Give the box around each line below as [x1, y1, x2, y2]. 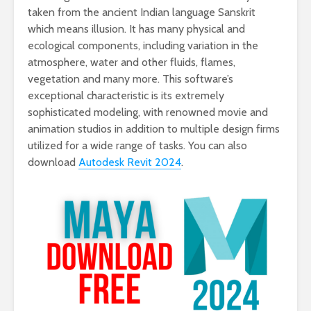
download [28, 155, 78, 169]
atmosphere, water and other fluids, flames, [28, 56, 235, 69]
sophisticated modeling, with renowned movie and [28, 106, 268, 119]
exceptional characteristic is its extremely [28, 89, 224, 102]
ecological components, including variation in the [28, 39, 258, 52]
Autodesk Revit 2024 [78, 155, 181, 169]
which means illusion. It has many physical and [28, 22, 245, 35]
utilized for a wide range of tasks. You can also [28, 139, 247, 152]
